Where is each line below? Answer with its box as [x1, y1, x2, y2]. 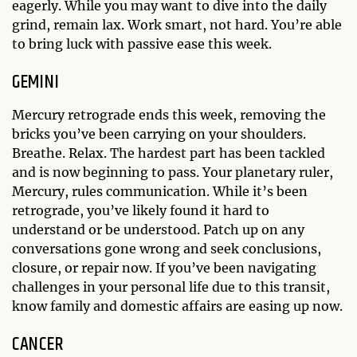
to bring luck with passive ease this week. [12, 35, 272, 52]
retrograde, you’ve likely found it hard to [12, 202, 269, 218]
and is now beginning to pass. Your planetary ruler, [12, 163, 333, 180]
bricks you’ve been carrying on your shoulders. [12, 125, 306, 142]
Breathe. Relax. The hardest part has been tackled [12, 144, 325, 161]
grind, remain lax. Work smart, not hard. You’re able [12, 16, 342, 33]
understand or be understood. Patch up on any [12, 221, 304, 237]
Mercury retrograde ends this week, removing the [12, 106, 326, 123]
